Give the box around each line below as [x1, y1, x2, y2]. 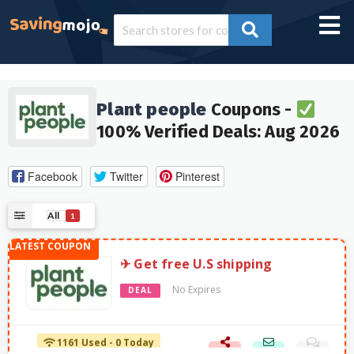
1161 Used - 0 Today [55, 337, 155, 352]
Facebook [27, 168, 77, 184]
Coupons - [206, 99, 296, 121]
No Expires [172, 284, 220, 299]
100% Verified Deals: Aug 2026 [96, 121, 340, 143]
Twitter [109, 168, 143, 184]
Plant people [96, 99, 207, 121]
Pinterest [175, 168, 220, 184]
